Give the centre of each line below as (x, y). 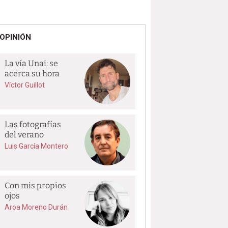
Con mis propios (36, 186)
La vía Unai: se (32, 63)
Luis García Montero (37, 146)
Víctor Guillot (25, 85)
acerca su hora (32, 74)
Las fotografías (33, 124)
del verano (24, 135)
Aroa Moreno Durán (36, 207)
